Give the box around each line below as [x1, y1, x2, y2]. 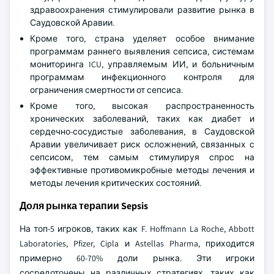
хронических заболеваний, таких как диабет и [30, 113, 254, 124]
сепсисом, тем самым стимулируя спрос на [30, 152, 254, 163]
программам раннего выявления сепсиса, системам [30, 46, 254, 57]
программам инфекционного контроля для [30, 72, 254, 83]
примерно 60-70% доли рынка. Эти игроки [20, 253, 254, 264]
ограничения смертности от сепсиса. [30, 84, 183, 95]
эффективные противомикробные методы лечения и [30, 165, 254, 176]
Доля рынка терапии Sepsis [20, 199, 148, 212]
